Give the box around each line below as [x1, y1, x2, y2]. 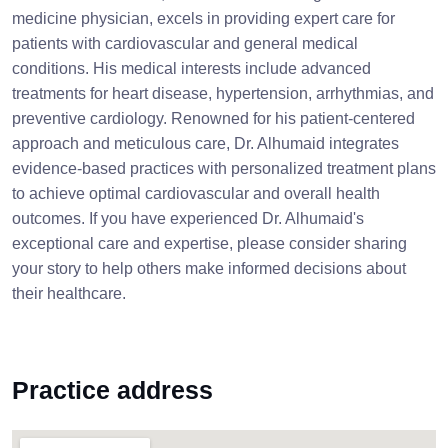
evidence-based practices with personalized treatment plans [12, 160, 436, 177]
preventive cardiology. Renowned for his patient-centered [12, 110, 415, 127]
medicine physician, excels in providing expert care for [12, 10, 395, 27]
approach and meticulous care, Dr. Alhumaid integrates [12, 135, 399, 152]
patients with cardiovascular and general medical [12, 35, 358, 52]
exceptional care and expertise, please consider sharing [12, 235, 407, 252]
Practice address [12, 376, 213, 404]
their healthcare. [12, 285, 126, 302]
